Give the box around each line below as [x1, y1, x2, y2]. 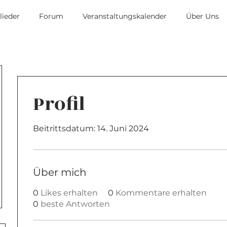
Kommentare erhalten [116, 188, 207, 198]
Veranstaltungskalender [83, 12, 167, 21]
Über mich [33, 166, 87, 178]
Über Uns [186, 12, 219, 21]
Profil [33, 90, 85, 119]
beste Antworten [41, 199, 110, 209]
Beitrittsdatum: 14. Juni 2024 [33, 124, 149, 133]
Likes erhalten [41, 188, 98, 198]
